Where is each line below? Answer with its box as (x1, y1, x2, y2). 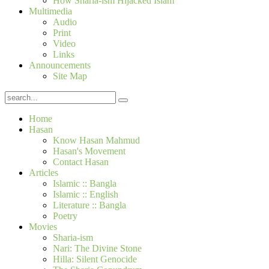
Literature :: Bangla (53, 199, 126, 210)
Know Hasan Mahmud (53, 134, 140, 145)
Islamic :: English (53, 189, 118, 199)
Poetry (53, 210, 77, 221)
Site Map (53, 70, 87, 81)
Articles (29, 167, 58, 178)
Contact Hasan (53, 156, 109, 167)
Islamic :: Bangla (53, 178, 116, 189)
